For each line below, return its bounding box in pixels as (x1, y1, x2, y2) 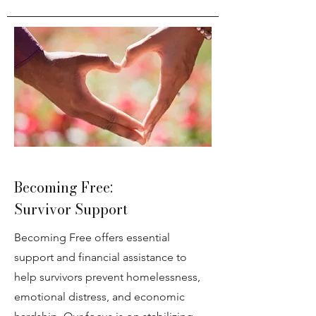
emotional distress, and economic (14, 290, 185, 303)
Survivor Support (14, 198, 131, 220)
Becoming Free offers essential (14, 231, 170, 244)
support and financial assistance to (14, 250, 187, 264)
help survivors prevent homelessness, (14, 270, 200, 284)
